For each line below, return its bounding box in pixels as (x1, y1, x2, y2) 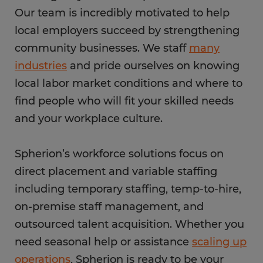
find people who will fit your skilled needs (15, 95, 234, 107)
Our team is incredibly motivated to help (15, 6, 230, 19)
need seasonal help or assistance (15, 235, 192, 248)
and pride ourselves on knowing (67, 59, 240, 72)
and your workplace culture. (15, 112, 163, 125)
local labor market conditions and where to (15, 77, 242, 90)
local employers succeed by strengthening (15, 24, 240, 37)
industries (15, 59, 67, 72)
